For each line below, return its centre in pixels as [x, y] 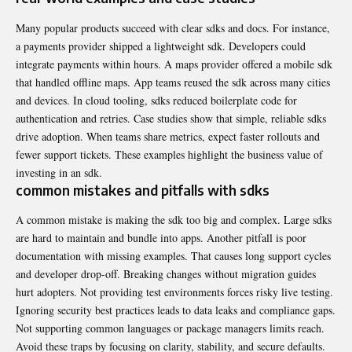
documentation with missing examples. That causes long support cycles [173, 256]
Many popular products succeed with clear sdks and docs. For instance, [173, 27]
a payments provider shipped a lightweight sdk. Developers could [161, 46]
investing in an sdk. [59, 172]
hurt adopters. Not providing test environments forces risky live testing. [174, 292]
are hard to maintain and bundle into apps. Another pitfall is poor [161, 238]
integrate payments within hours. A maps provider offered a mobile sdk [174, 64]
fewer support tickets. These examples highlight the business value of [169, 154]
